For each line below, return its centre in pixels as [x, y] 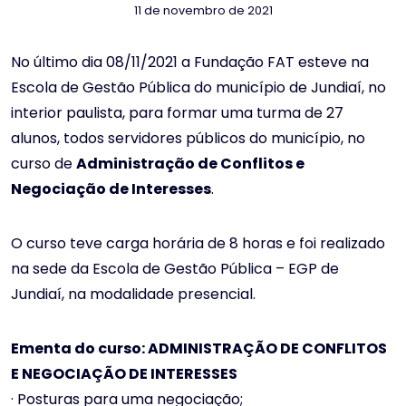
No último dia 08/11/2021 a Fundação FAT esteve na [190, 63]
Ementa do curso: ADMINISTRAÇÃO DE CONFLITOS [199, 349]
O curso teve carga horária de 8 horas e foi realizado [198, 244]
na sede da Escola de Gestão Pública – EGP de [175, 269]
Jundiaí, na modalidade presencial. [133, 295]
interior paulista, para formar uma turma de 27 [177, 113]
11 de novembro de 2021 [203, 11]
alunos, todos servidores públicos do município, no [188, 139]
